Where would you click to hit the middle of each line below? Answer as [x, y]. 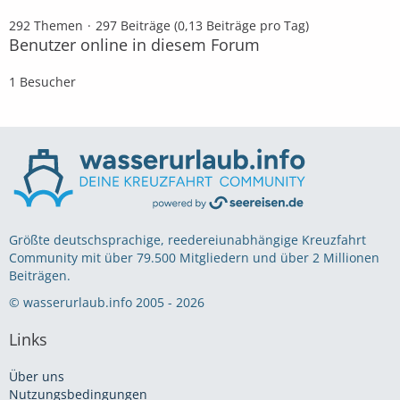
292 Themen [46, 25]
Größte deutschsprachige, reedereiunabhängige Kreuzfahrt [187, 240]
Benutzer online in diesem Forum [134, 44]
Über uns [37, 377]
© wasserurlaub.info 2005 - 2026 [107, 303]
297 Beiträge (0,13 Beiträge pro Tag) [202, 25]
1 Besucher [42, 81]
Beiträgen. [40, 276]
